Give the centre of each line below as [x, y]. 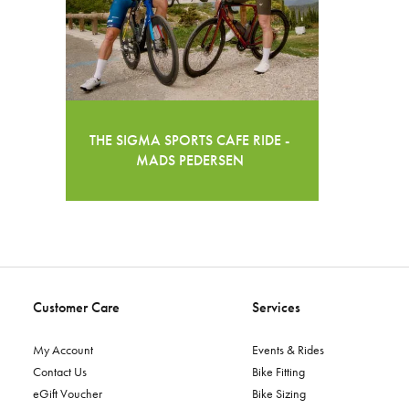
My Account [63, 349]
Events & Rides [288, 349]
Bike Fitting [278, 371]
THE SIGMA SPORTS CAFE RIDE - [190, 140]
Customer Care [76, 307]
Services [276, 307]
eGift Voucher [68, 393]
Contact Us [60, 371]
